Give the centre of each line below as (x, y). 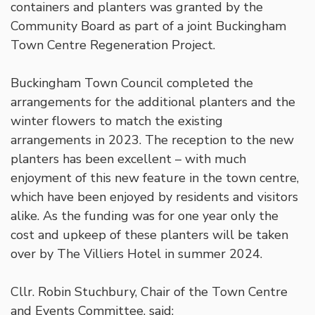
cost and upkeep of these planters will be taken (149, 235)
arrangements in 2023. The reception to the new (152, 140)
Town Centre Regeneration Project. (113, 45)
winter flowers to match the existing (117, 121)
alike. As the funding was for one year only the (144, 216)
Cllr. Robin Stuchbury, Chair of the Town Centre (149, 292)
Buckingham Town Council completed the (132, 83)
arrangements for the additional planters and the (153, 102)
